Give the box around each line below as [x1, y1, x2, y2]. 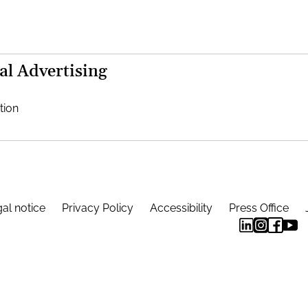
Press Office [229, 201, 291, 214]
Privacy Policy [62, 201, 136, 214]
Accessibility [150, 201, 215, 214]
